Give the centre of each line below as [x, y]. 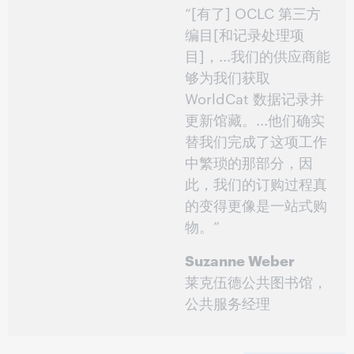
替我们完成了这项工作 [256, 140]
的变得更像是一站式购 [256, 204]
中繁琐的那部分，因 [249, 162]
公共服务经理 [228, 302]
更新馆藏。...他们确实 [255, 119]
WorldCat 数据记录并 [254, 98]
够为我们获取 [228, 76]
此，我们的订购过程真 [256, 183]
